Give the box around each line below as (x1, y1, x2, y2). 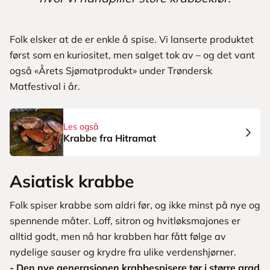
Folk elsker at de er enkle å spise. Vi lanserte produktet (10, 33, 254, 46)
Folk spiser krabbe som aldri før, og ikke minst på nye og (10, 199, 260, 212)
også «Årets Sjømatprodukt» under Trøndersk (10, 64, 212, 77)
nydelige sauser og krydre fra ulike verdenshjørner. (10, 246, 236, 259)
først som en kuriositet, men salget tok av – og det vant (10, 49, 255, 61)
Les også (63, 121, 98, 132)
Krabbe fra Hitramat (63, 131, 156, 144)
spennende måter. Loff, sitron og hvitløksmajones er (10, 215, 240, 227)
